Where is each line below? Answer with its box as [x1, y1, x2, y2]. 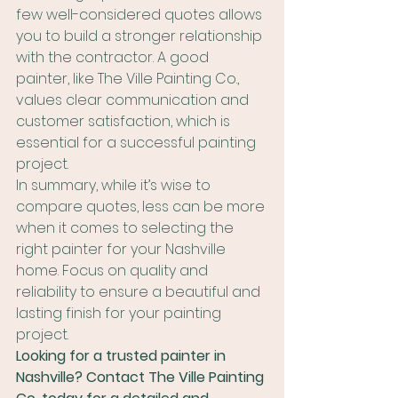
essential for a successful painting [16, 132, 259, 153]
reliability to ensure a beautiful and [16, 282, 264, 302]
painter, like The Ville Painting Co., [16, 68, 243, 89]
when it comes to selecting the [16, 218, 237, 238]
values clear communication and [16, 90, 252, 110]
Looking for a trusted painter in [16, 346, 229, 366]
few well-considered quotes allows [16, 4, 266, 25]
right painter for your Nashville [16, 239, 229, 259]
